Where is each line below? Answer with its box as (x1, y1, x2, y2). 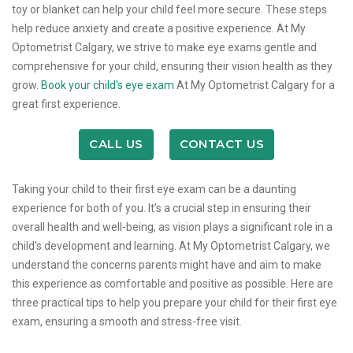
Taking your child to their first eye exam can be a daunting (12, 182, 296, 195)
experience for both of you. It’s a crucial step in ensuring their (12, 201, 311, 214)
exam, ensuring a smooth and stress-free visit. (12, 314, 242, 328)
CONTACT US (180, 136, 264, 152)
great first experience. (12, 97, 121, 110)
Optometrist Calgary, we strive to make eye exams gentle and (12, 40, 317, 54)
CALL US (89, 136, 143, 152)
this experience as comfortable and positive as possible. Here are (12, 277, 333, 290)
